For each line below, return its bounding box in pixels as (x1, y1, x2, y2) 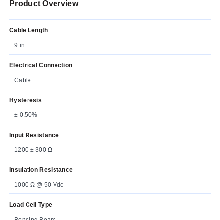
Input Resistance (9, 131, 59, 138)
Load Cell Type (9, 201, 53, 208)
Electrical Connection (9, 61, 73, 69)
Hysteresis (9, 96, 42, 104)
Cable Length (9, 27, 48, 34)
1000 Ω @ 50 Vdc (14, 181, 64, 188)
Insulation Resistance (9, 166, 73, 173)
